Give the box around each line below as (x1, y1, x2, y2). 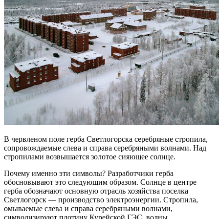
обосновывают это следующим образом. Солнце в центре (4, 178, 197, 187)
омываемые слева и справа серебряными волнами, (4, 204, 173, 213)
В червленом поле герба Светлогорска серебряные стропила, (4, 135, 208, 144)
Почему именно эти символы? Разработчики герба (4, 169, 174, 178)
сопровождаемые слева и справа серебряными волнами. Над (4, 144, 206, 153)
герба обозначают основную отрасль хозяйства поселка (4, 187, 188, 196)
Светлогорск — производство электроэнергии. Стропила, (4, 196, 198, 204)
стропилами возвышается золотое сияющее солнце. (4, 153, 175, 161)
